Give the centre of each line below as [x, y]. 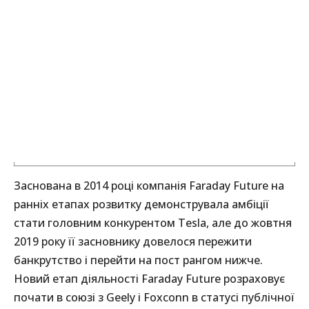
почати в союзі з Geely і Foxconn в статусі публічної [154, 298]
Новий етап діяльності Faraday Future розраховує [149, 279]
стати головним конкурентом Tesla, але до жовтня [153, 223]
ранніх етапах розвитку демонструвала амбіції [141, 205]
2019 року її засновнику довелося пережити [133, 242]
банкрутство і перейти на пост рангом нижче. [138, 260]
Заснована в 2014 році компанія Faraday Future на [149, 186]
